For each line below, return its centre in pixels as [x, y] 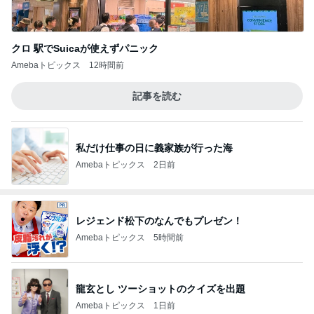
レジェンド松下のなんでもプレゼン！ [159, 220]
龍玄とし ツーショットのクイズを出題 [161, 288]
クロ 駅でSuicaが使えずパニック [85, 48]
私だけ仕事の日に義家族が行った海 [154, 148]
